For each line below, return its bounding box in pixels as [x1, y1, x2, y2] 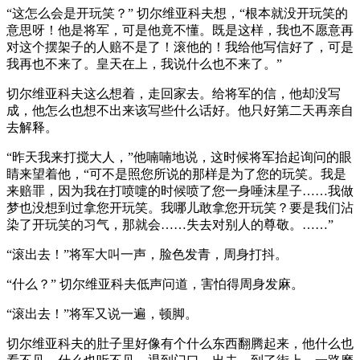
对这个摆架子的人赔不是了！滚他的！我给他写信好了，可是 [6, 39, 354, 54]
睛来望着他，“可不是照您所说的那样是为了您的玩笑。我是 [6, 166, 346, 181]
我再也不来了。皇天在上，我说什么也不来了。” [6, 56, 282, 71]
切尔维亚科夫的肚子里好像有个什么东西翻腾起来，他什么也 [6, 336, 354, 350]
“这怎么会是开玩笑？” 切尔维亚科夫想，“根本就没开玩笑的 [6, 6, 348, 20]
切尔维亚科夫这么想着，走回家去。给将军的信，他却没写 [6, 86, 341, 100]
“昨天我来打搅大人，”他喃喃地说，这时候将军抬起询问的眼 [6, 149, 352, 164]
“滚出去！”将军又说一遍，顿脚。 [6, 306, 198, 321]
